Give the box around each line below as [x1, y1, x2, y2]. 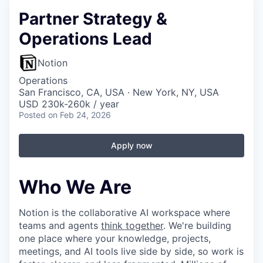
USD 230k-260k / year [19, 98, 119, 110]
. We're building [163, 220, 231, 232]
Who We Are [19, 176, 131, 198]
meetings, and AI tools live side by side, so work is [19, 245, 244, 258]
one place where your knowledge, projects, [19, 232, 211, 245]
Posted [19, 110, 46, 120]
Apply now [110, 140, 153, 150]
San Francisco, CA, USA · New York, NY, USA [19, 86, 219, 98]
